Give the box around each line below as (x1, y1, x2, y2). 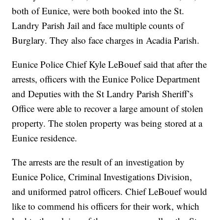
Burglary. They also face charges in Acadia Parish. (12, 34, 200, 47)
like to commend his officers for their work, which (12, 200, 200, 213)
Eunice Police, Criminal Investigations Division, (12, 170, 192, 183)
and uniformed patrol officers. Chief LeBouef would (12, 185, 208, 198)
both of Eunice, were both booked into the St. (12, 4, 185, 17)
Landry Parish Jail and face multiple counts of (12, 19, 184, 32)
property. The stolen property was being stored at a (12, 117, 203, 130)
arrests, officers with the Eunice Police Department (12, 73, 200, 85)
